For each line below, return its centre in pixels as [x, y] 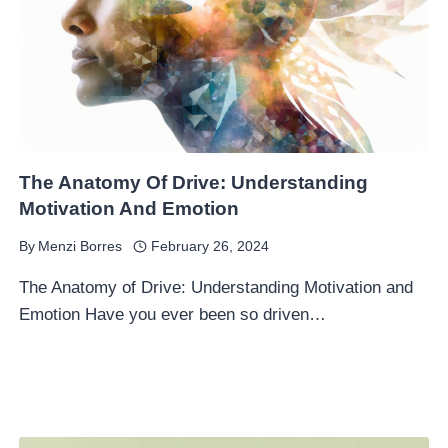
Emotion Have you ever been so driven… [173, 314]
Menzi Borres [80, 246]
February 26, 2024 [209, 246]
